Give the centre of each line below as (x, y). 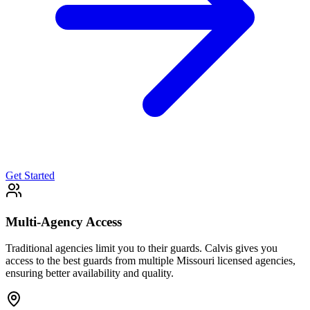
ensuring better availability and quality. (90, 273)
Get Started (30, 176)
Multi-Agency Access (64, 221)
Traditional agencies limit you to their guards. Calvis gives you (142, 248)
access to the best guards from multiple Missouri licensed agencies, (151, 261)
